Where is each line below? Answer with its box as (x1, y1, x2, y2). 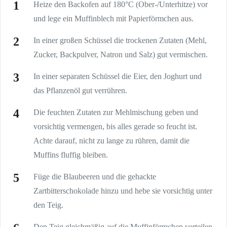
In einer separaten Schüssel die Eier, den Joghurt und (33, 71, 202, 81)
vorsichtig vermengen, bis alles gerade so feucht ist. (33, 122, 197, 131)
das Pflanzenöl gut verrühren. (33, 86, 127, 95)
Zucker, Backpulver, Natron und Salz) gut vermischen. (33, 50, 208, 59)
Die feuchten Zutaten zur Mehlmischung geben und (33, 107, 198, 117)
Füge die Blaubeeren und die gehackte (33, 172, 156, 181)
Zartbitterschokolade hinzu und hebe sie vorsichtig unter (33, 186, 212, 195)
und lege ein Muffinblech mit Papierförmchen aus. (33, 14, 194, 23)
